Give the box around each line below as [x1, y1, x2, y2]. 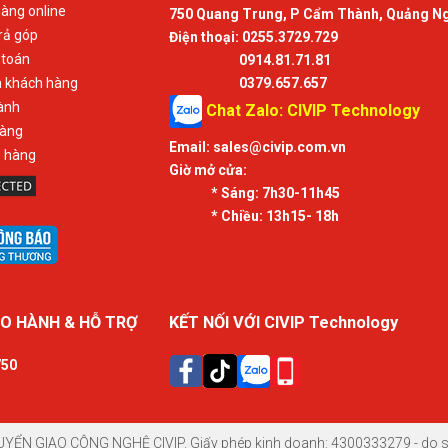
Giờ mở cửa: [169, 162, 247, 178]
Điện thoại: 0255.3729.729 [169, 29, 338, 45]
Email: [169, 139, 210, 155]
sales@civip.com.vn [210, 139, 346, 155]
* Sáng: [211, 185, 259, 201]
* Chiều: [211, 208, 263, 224]
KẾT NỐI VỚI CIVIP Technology [169, 313, 398, 332]
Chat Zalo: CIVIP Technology [202, 100, 420, 120]
